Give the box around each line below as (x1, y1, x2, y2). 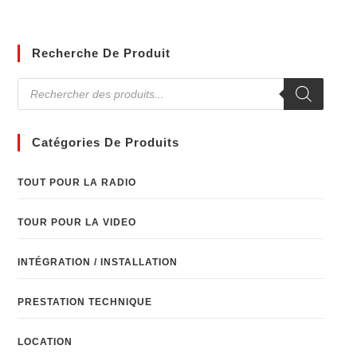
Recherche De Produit (32, 46, 171, 60)
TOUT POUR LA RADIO (18, 177, 137, 188)
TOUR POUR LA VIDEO (18, 217, 137, 228)
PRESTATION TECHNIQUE (18, 296, 153, 308)
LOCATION (18, 336, 73, 347)
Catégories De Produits (32, 135, 180, 149)
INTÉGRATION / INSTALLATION (18, 257, 178, 268)
